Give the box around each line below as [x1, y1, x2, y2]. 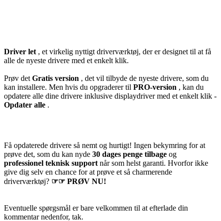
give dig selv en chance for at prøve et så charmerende [4, 167, 172, 176]
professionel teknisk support [4, 158, 98, 167]
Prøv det [4, 74, 32, 82]
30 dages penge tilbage [92, 149, 167, 158]
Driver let [4, 47, 38, 56]
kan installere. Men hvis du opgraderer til [4, 82, 133, 91]
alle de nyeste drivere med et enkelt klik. [4, 56, 129, 65]
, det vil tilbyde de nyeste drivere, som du [81, 74, 209, 82]
